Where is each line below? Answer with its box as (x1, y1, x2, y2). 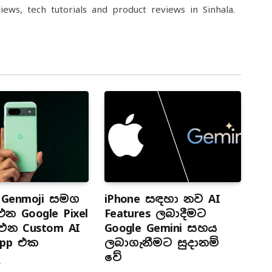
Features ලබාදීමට (104, 206, 206, 220)
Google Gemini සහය (104, 220, 217, 235)
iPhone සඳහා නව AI (104, 191, 220, 206)
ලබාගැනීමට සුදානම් (104, 235, 219, 250)
